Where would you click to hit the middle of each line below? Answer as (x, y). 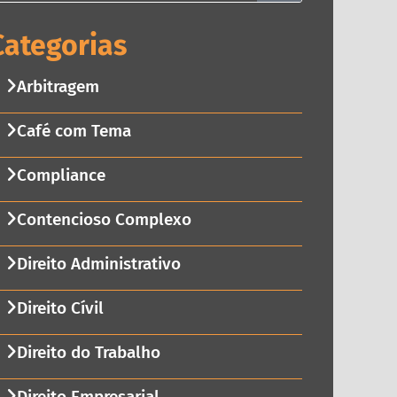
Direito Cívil (60, 308)
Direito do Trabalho (88, 353)
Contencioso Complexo (104, 220)
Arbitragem (58, 87)
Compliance (61, 175)
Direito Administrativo (98, 264)
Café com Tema (74, 131)
